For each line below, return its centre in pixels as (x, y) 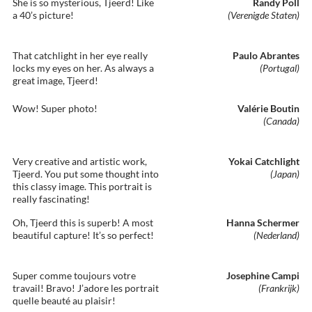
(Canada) (281, 121)
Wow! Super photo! (55, 108)
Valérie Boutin (268, 108)
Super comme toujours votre (74, 275)
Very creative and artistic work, (80, 161)
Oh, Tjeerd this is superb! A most (83, 223)
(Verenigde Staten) (264, 15)
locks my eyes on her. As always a (83, 68)
